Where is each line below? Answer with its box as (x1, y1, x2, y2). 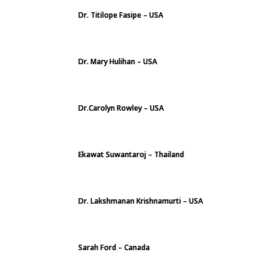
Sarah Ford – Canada (78, 242, 150, 253)
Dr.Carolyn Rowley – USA (78, 103, 164, 113)
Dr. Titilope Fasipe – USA (78, 10, 163, 20)
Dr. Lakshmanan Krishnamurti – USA (78, 196, 203, 206)
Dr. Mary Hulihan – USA (78, 56, 157, 67)
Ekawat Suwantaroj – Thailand (78, 149, 184, 160)
